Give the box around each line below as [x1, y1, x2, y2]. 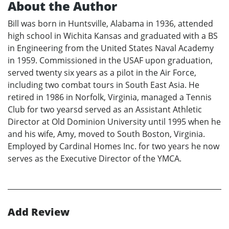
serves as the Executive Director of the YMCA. [8, 152, 181, 164]
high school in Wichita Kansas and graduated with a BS [8, 30, 218, 41]
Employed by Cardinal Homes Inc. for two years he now [8, 140, 219, 152]
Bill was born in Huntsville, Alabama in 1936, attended [8, 17, 213, 29]
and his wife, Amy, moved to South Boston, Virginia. [8, 128, 205, 140]
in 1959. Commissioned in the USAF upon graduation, [8, 54, 213, 66]
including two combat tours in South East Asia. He [8, 79, 199, 90]
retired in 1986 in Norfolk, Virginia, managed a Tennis [8, 91, 212, 103]
